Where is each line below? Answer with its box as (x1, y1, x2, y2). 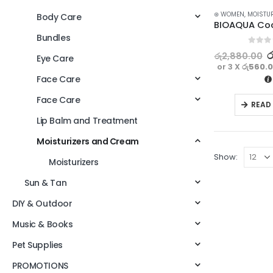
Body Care (37, 11, 82, 24)
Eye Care (37, 52, 74, 65)
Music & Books (12, 218, 73, 231)
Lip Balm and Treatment (37, 115, 138, 127)
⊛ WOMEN (214, 10, 244, 19)
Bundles (37, 32, 71, 44)
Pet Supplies (12, 239, 63, 252)
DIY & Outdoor (12, 197, 73, 210)
